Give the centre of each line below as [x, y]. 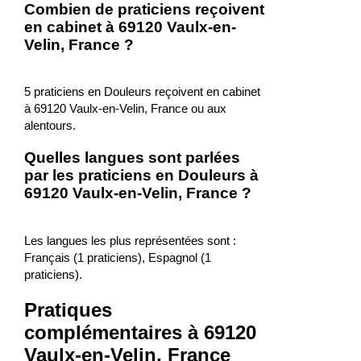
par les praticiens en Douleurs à [141, 175]
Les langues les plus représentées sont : [130, 240]
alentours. [50, 126]
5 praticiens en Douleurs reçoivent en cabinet [142, 92]
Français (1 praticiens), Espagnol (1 [117, 257]
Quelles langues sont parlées [132, 157]
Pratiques [68, 309]
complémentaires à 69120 [140, 332]
